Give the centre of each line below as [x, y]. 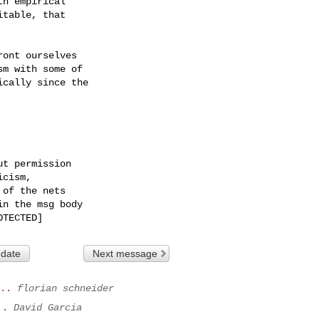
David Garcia [48, 307]
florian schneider [66, 288]
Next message [125, 253]
